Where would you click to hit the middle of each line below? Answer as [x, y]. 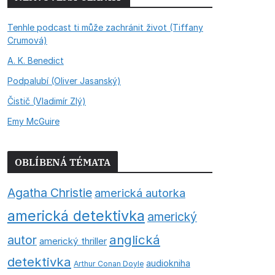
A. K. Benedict [35, 60]
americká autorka [140, 193]
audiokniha [168, 263]
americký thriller [73, 241]
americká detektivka [76, 216]
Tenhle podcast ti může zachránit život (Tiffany [105, 27]
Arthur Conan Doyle [108, 264]
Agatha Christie [49, 193]
